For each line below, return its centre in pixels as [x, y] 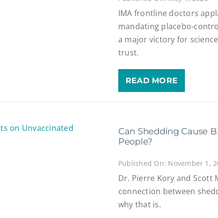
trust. [128, 53]
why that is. [139, 205]
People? [135, 142]
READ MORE [152, 81]
